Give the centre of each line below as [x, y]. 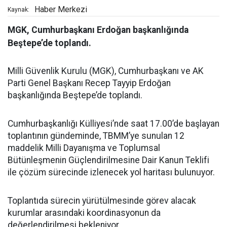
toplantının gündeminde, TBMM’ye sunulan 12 [96, 136]
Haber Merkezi [61, 9]
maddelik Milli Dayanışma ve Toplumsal [84, 148]
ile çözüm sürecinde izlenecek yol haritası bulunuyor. [111, 172]
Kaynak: [18, 9]
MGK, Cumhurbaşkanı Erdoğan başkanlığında [98, 30]
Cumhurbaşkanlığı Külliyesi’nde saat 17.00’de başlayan [113, 123]
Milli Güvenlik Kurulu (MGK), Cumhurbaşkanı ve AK [106, 71]
